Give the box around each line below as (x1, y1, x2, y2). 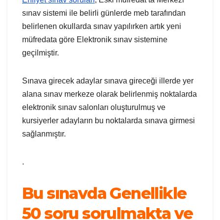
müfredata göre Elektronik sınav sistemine (22, 35, 167, 44)
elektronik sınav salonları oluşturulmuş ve (22, 103, 165, 112)
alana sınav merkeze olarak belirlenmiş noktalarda (22, 90, 197, 99)
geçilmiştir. (22, 49, 59, 57)
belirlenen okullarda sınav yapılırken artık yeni (22, 22, 181, 31)
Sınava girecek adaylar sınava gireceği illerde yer (22, 77, 193, 85)
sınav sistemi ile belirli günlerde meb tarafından (22, 9, 186, 18)
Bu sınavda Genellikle (22, 184, 187, 203)
